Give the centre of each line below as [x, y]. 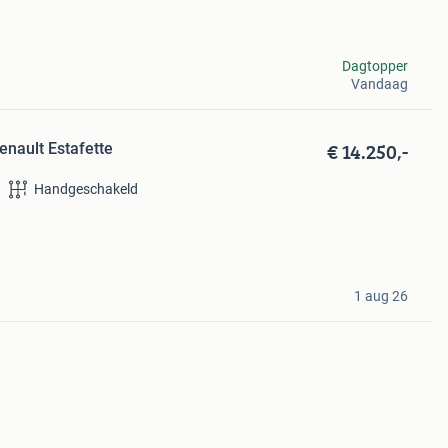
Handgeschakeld [86, 189]
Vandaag [379, 84]
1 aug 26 [380, 296]
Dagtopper [374, 66]
